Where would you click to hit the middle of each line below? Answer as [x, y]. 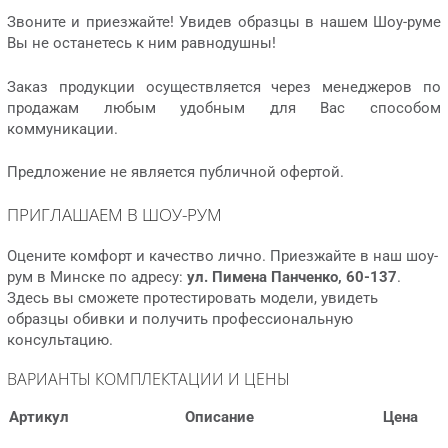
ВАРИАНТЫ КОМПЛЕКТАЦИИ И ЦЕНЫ [148, 379]
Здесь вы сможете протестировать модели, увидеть [192, 298]
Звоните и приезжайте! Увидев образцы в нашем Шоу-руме [224, 22]
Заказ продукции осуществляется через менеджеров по [224, 86]
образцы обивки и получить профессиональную [180, 319]
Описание [219, 417]
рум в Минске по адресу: [97, 277]
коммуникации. [62, 128]
